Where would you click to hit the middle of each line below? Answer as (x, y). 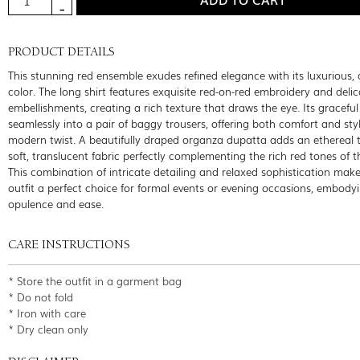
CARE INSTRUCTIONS (69, 245)
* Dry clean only (48, 329)
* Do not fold (41, 297)
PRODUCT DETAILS (61, 53)
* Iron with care (47, 313)
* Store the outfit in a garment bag (95, 280)
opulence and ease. (56, 203)
